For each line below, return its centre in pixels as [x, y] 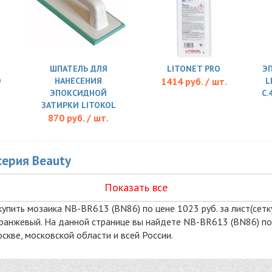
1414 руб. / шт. [194, 81]
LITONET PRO [194, 68]
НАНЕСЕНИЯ [78, 80]
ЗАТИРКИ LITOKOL [78, 105]
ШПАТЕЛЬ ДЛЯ [78, 68]
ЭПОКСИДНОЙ [78, 93]
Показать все [136, 187]
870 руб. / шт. [78, 117]
